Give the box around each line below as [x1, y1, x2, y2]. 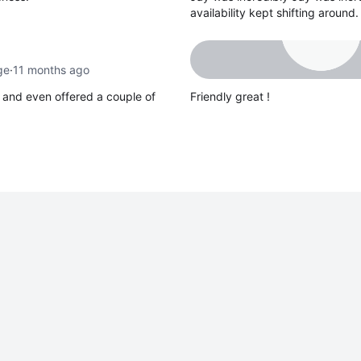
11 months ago [12, 62, 89, 77]
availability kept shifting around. [190, 5, 359, 19]
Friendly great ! [190, 89, 270, 103]
